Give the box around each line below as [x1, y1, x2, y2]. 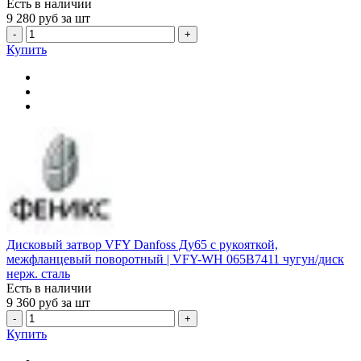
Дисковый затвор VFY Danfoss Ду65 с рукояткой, [6, 238, 278, 252]
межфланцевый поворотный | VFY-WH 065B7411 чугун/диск [6, 252, 344, 267]
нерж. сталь [6, 267, 70, 281]
